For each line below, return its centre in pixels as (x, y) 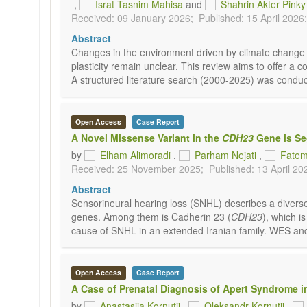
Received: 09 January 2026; (132, 18)
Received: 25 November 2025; (137, 169)
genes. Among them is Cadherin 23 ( (151, 217)
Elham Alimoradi (135, 155)
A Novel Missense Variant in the (147, 138)
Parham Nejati (225, 155)
